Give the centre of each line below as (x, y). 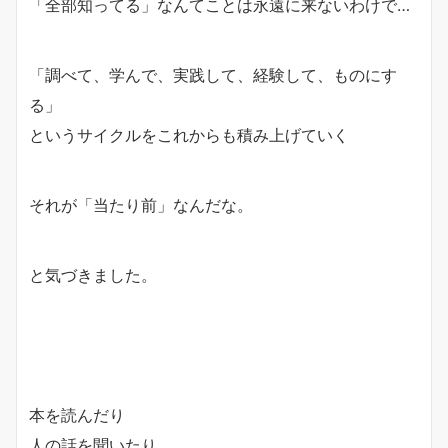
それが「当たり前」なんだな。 (141, 204)
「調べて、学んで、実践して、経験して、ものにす (213, 74)
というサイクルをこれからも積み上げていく (189, 134)
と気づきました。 (93, 274)
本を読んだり (77, 414)
